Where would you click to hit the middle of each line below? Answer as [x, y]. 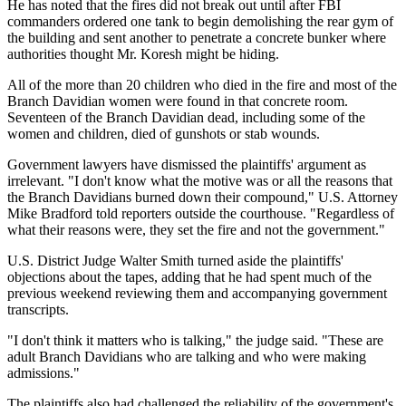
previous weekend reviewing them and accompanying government [197, 293]
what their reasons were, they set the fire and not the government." [196, 229]
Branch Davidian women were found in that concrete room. [178, 101]
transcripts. [38, 309]
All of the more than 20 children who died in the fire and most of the [202, 84]
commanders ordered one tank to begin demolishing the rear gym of [200, 21]
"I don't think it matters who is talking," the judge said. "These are [195, 340]
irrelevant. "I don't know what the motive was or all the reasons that [200, 180]
